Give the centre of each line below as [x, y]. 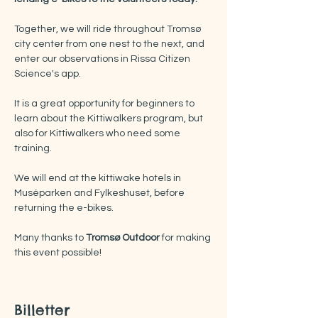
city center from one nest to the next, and [110, 44]
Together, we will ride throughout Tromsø [109, 29]
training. [33, 148]
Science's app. [48, 74]
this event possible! [58, 253]
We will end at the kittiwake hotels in [99, 178]
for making [187, 238]
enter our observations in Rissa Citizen [103, 59]
